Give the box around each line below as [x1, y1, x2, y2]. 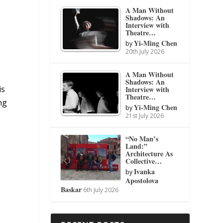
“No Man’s [125, 133, 159, 144]
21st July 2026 [125, 111, 164, 120]
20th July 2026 [125, 47, 165, 56]
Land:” [125, 140, 148, 151]
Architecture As [125, 148, 173, 159]
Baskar [61, 184, 82, 195]
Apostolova [125, 175, 159, 186]
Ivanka [134, 166, 155, 177]
